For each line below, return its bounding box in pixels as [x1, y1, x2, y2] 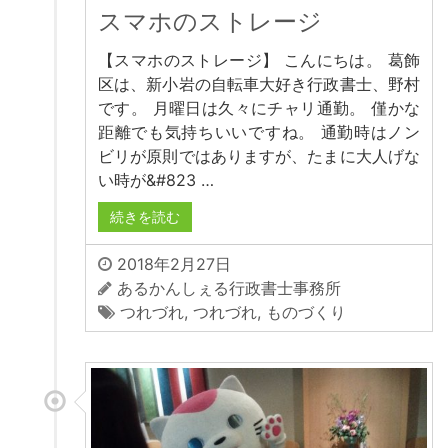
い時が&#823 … [98, 170, 214, 191]
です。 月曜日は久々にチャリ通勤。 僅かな [98, 98, 420, 119]
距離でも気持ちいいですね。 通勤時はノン [98, 122, 420, 143]
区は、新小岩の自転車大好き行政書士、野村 [98, 74, 420, 95]
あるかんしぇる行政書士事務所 [117, 278, 341, 299]
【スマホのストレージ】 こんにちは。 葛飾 [98, 50, 420, 71]
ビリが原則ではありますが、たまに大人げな [98, 146, 420, 167]
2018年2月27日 [112, 254, 231, 275]
